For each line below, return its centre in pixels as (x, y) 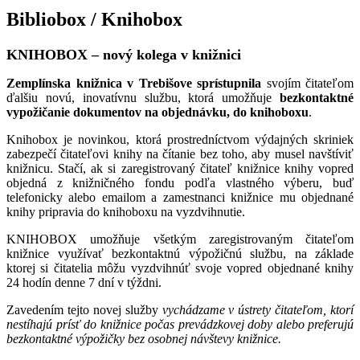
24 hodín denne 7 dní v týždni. (84, 282)
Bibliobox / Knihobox (94, 19)
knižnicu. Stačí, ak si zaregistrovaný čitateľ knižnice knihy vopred (180, 168)
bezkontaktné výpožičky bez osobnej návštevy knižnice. (145, 338)
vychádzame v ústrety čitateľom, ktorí (258, 309)
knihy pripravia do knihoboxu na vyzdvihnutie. (126, 211)
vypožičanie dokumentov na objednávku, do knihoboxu (157, 112)
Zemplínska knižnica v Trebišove (99, 83)
